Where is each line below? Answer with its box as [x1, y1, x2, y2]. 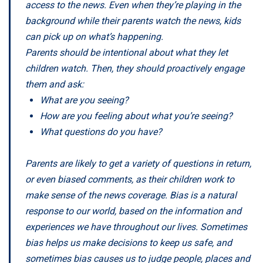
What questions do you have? [40, 126, 162, 137]
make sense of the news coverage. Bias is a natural [25, 189, 237, 201]
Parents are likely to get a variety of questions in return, [25, 157, 251, 169]
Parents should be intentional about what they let [25, 46, 228, 58]
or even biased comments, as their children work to [25, 173, 234, 185]
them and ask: [25, 78, 84, 90]
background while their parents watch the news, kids [25, 15, 241, 26]
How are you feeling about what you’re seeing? [40, 110, 232, 122]
